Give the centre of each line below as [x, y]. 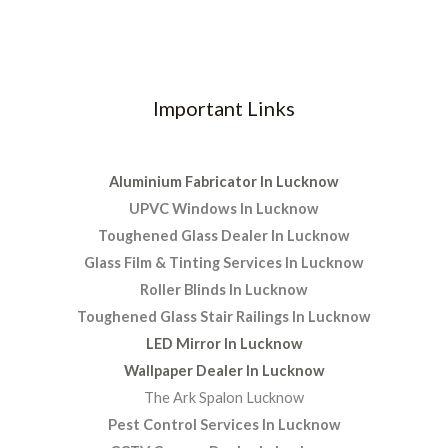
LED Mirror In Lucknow [224, 343]
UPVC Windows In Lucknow [224, 208]
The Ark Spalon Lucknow [224, 397]
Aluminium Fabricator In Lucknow [224, 181]
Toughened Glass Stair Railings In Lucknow [224, 316]
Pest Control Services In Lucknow [224, 424]
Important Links [224, 107]
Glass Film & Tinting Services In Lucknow [224, 262]
